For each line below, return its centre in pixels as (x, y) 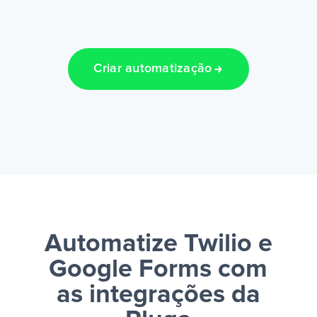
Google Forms (131, 270)
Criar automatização (153, 69)
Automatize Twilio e (158, 244)
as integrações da (158, 295)
